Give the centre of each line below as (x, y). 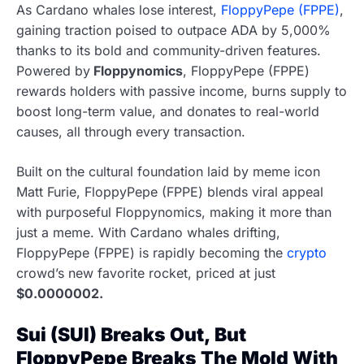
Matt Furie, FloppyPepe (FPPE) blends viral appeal (170, 191)
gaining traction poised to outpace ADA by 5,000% (173, 30)
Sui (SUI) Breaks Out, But (131, 334)
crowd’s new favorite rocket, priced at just (146, 273)
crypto (307, 252)
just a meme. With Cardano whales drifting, (148, 232)
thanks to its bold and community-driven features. (169, 50)
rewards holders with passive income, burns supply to (182, 91)
